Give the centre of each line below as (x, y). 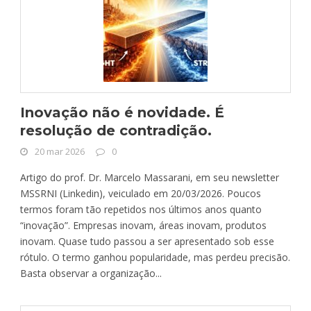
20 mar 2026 (60, 151)
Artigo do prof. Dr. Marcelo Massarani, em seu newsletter (150, 177)
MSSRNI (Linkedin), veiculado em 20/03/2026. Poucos (141, 193)
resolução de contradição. (116, 130)
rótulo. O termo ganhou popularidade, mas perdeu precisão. (155, 257)
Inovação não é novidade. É (122, 112)
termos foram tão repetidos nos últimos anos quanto (141, 209)
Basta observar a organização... (91, 273)
